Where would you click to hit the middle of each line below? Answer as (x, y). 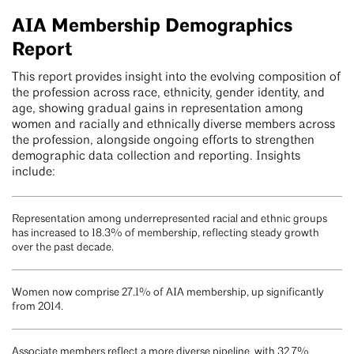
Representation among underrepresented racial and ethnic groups (169, 220)
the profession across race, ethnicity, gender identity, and (168, 94)
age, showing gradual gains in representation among (158, 109)
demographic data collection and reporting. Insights (156, 157)
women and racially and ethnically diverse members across (173, 125)
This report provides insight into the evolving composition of (176, 78)
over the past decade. (63, 248)
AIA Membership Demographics (152, 26)
